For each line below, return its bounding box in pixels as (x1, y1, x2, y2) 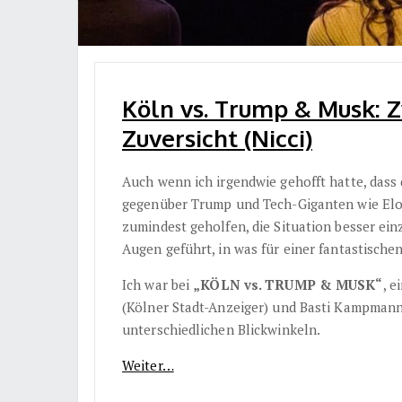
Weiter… (122, 356, 174, 375)
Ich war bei (122, 275, 194, 294)
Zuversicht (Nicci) (122, 123, 312, 153)
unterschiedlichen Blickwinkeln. (122, 320, 321, 339)
